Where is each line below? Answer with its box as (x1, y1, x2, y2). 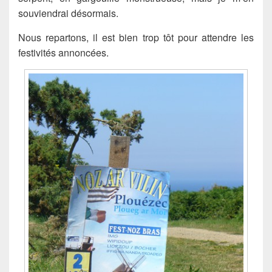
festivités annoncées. (18, 45, 109, 59)
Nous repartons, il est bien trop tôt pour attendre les (18, 30, 254, 44)
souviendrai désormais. (18, 5, 118, 20)
